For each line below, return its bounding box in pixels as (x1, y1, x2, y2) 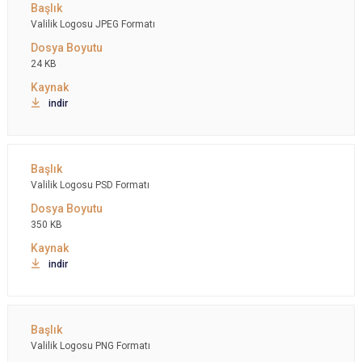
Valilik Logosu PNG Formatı (31, 340, 150, 351)
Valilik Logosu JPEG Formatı (31, 19, 155, 30)
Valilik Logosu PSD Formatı (31, 179, 149, 191)
